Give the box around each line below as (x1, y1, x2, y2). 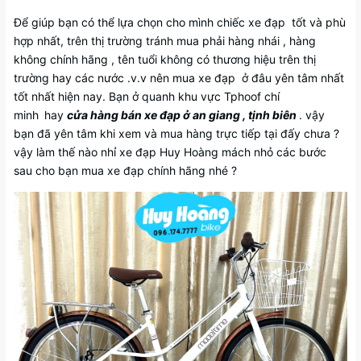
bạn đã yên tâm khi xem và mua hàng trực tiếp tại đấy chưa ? (14, 127, 339, 140)
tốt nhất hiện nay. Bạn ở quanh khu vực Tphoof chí (14, 89, 280, 103)
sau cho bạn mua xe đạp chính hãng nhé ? (14, 164, 237, 177)
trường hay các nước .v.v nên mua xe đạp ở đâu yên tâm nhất (14, 71, 344, 85)
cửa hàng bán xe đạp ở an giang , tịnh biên (67, 108, 299, 122)
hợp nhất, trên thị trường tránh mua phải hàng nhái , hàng (14, 34, 316, 48)
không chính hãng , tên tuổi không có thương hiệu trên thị (14, 52, 316, 66)
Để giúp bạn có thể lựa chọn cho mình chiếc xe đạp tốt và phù (14, 15, 346, 29)
